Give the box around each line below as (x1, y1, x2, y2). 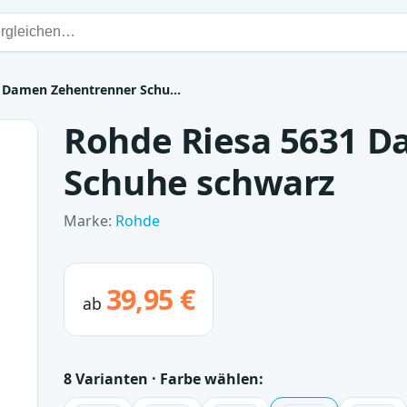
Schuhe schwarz (64, 158, 335, 206)
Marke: (64, 211, 116, 232)
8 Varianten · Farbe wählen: (64, 368, 264, 389)
